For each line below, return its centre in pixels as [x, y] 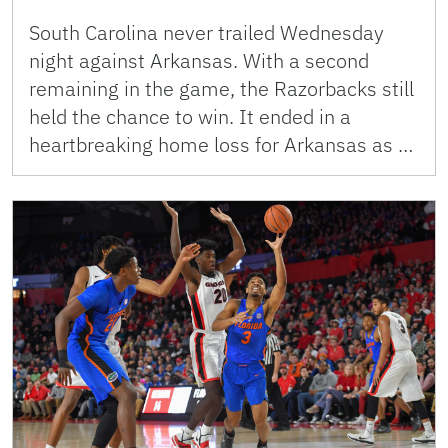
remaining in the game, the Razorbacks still [221, 89]
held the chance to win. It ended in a [190, 117]
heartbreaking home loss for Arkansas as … [221, 145]
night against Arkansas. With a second [199, 61]
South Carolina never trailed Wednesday [206, 33]
